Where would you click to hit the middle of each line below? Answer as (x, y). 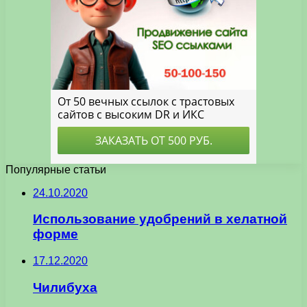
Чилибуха (65, 287)
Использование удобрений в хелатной (160, 219)
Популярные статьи (56, 169)
